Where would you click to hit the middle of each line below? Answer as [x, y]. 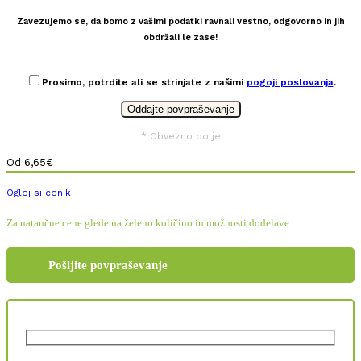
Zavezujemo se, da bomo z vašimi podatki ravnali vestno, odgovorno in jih [180, 21]
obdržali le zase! [180, 37]
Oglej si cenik [39, 192]
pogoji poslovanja [290, 82]
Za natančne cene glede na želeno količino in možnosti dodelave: [149, 222]
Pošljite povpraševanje [108, 265]
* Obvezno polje [180, 136]
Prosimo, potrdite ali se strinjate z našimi [144, 82]
